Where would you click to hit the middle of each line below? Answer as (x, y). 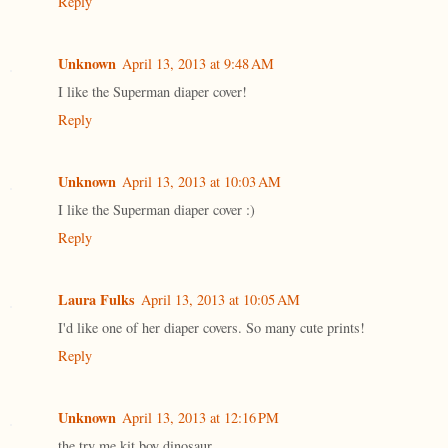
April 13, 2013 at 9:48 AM (198, 64)
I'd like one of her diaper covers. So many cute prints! (211, 328)
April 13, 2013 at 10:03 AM (201, 182)
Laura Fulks (96, 300)
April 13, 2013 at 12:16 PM (200, 418)
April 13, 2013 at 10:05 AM (220, 300)
